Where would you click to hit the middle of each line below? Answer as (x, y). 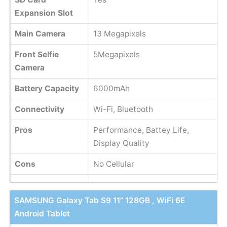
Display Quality (121, 143)
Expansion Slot (44, 13)
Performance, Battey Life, (141, 130)
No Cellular (113, 164)
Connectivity (39, 109)
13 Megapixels (119, 34)
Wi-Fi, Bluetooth (123, 109)
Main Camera (40, 34)
